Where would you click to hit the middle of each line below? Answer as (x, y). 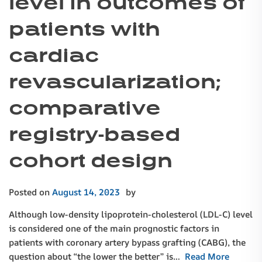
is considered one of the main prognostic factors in (114, 229)
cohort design (91, 161)
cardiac (54, 55)
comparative (85, 108)
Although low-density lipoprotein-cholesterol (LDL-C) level (131, 215)
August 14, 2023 (86, 192)
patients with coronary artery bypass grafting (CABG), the (127, 243)
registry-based (94, 134)
